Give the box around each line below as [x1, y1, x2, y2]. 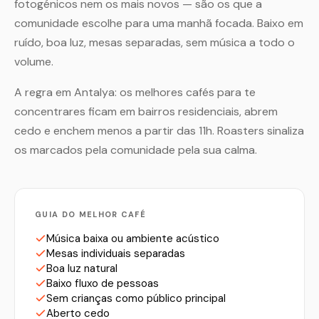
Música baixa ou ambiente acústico [46, 231, 219, 246]
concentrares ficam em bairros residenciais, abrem [14, 104, 278, 119]
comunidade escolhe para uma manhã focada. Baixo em [14, 16, 303, 31]
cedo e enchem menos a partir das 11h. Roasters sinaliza [14, 123, 304, 138]
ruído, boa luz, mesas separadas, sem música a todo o [14, 35, 295, 50]
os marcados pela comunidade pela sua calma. [14, 142, 257, 157]
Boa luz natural [46, 261, 117, 276]
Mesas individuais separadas [46, 246, 185, 261]
